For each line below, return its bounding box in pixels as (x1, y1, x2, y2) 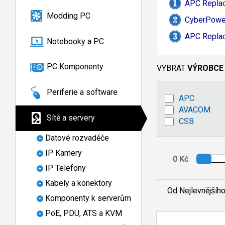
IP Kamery (45, 148, 82, 158)
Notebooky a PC (47, 36, 104, 46)
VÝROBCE (187, 63, 223, 73)
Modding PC (47, 11, 90, 21)
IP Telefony (45, 163, 86, 173)
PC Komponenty (47, 62, 103, 72)
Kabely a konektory (45, 178, 112, 188)
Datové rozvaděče (45, 133, 109, 143)
